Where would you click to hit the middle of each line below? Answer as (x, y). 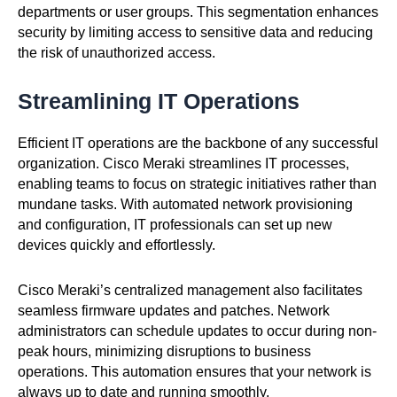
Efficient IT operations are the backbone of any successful (198, 143)
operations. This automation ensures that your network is (195, 371)
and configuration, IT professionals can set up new (175, 224)
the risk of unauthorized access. (117, 52)
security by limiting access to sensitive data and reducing (195, 32)
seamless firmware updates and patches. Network (174, 310)
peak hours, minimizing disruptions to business (164, 351)
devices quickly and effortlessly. (117, 245)
